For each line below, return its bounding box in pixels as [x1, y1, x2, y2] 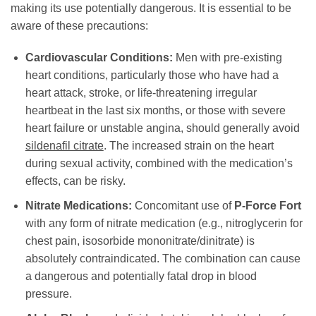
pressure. [25, 288, 72, 300]
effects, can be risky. [25, 175, 126, 188]
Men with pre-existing [172, 51, 282, 64]
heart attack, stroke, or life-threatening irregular [25, 87, 257, 99]
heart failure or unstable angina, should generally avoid [25, 122, 300, 135]
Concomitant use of [131, 200, 234, 212]
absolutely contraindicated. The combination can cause [25, 253, 300, 265]
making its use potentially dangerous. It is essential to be [11, 1, 291, 14]
